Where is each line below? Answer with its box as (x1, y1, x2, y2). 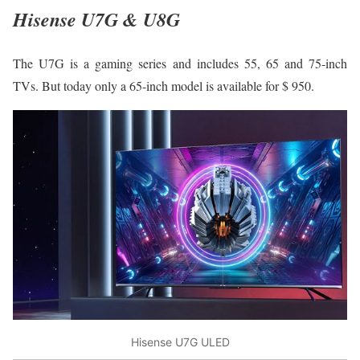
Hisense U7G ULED (130, 335, 230, 350)
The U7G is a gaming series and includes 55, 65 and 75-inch (13, 54, 347, 72)
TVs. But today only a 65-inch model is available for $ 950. (13, 76, 314, 94)
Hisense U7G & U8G (13, 6, 180, 34)
